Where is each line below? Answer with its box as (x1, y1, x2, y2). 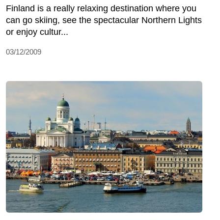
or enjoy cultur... (6, 27, 68, 37)
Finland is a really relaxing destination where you (6, 3, 196, 14)
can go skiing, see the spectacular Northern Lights (6, 15, 202, 26)
